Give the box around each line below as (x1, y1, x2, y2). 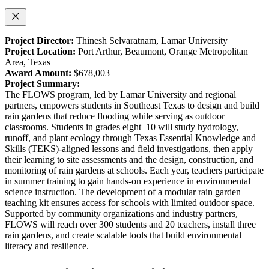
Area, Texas (5, 57, 50, 68)
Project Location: (5, 46, 78, 57)
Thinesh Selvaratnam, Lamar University (76, 35, 228, 46)
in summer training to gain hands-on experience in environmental (5, 176, 250, 187)
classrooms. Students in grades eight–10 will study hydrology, (5, 122, 238, 133)
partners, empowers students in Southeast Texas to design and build (5, 100, 259, 111)
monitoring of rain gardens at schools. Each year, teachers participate (5, 165, 264, 176)
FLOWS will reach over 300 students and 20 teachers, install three (5, 219, 256, 230)
